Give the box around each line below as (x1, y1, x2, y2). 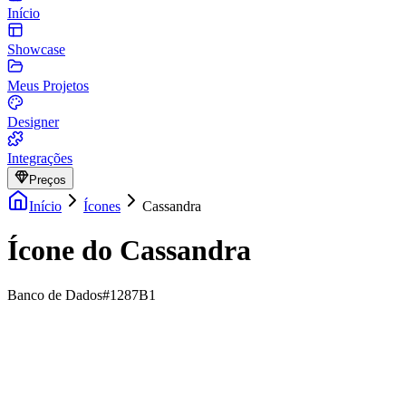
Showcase (7, 42, 65, 57)
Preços (29, 173, 66, 187)
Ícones (83, 198, 121, 214)
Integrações (7, 150, 72, 166)
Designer (7, 114, 59, 130)
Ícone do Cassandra (7, 234, 251, 267)
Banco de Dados (7, 286, 102, 303)
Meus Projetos (7, 78, 89, 93)
